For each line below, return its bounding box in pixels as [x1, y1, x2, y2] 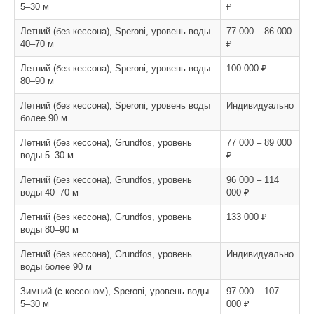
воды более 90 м [20, 261, 92, 272]
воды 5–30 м [20, 150, 74, 161]
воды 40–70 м [20, 187, 78, 198]
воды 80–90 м [20, 224, 78, 235]
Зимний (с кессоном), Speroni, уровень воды [20, 286, 209, 296]
